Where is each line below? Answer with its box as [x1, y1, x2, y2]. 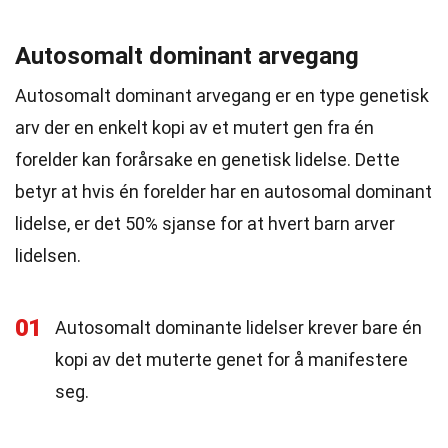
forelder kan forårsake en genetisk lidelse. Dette [15, 149, 400, 170]
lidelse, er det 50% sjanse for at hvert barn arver [15, 213, 395, 234]
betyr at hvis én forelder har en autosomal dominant [15, 181, 432, 202]
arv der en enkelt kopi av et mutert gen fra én [15, 117, 374, 138]
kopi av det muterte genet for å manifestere [55, 349, 408, 370]
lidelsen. [15, 245, 81, 266]
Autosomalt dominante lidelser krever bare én [55, 317, 422, 338]
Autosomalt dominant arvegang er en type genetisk [15, 85, 429, 106]
